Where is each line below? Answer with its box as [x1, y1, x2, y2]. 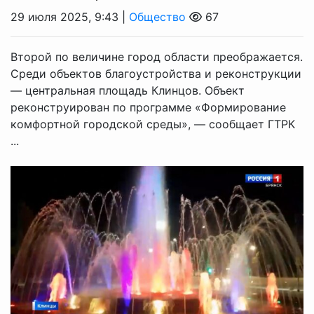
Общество [129, 9, 186, 24]
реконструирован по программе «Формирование [11, 100, 286, 114]
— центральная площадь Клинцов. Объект [11, 83, 245, 97]
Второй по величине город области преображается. [11, 49, 303, 64]
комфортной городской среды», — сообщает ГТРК [11, 116, 295, 131]
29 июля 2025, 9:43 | [11, 9, 129, 24]
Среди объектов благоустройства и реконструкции [11, 66, 301, 81]
